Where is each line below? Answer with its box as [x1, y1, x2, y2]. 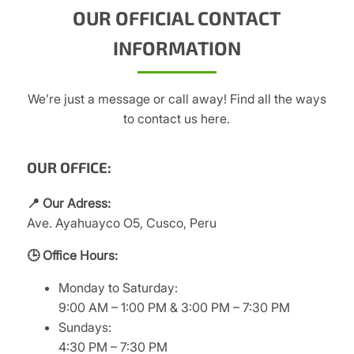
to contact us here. [123, 110, 231, 126]
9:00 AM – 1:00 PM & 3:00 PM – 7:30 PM [58, 299, 290, 315]
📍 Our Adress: [26, 194, 111, 211]
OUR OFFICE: [26, 158, 111, 177]
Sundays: [58, 318, 111, 335]
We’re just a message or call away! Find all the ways [27, 90, 326, 107]
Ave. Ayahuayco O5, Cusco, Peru [26, 214, 217, 231]
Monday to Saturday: [58, 279, 178, 296]
